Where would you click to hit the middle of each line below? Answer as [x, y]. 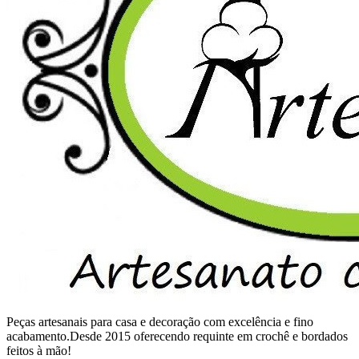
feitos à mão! [39, 350]
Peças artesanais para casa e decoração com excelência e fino [160, 321]
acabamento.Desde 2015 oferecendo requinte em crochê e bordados [177, 336]
